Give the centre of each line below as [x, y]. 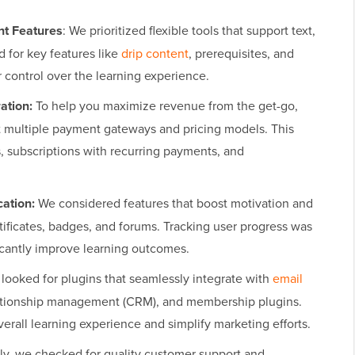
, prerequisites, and [241, 53]
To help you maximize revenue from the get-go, [165, 106]
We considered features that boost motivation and [174, 203]
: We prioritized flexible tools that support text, [189, 31]
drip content [155, 53]
